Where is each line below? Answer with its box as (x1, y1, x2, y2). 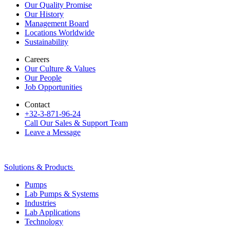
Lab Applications (25, 208, 80, 217)
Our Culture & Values (25, 64, 95, 73)
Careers (25, 55, 49, 64)
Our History (25, 10, 64, 19)
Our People (25, 73, 62, 83)
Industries (25, 199, 56, 208)
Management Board (25, 19, 89, 28)
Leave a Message (25, 128, 81, 137)
